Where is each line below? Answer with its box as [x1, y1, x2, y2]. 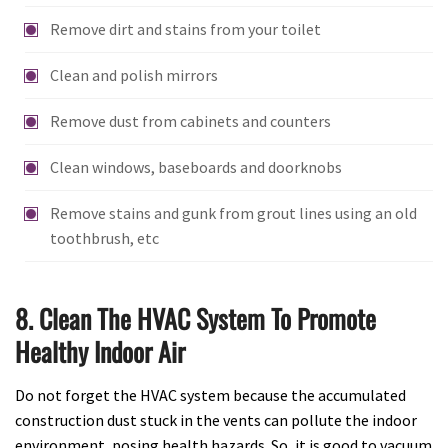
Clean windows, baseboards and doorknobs [50, 156, 342, 177]
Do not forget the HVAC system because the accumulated [15, 384, 406, 405]
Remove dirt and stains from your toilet [50, 18, 321, 39]
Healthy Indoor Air [15, 331, 185, 371]
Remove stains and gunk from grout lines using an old [50, 202, 417, 223]
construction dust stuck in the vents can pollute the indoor [15, 409, 417, 430]
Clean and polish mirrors [50, 64, 218, 85]
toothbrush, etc [50, 227, 159, 248]
